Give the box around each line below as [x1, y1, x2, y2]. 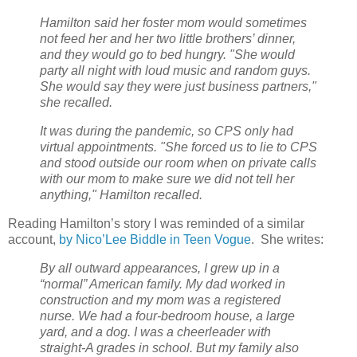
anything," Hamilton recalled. [40, 188, 202, 202]
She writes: [261, 232, 327, 246]
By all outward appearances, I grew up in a [40, 261, 280, 275]
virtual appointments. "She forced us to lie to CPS [40, 140, 317, 154]
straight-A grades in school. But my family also [40, 340, 299, 355]
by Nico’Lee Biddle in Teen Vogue [59, 232, 251, 246]
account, [8, 232, 59, 246]
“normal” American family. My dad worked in [40, 277, 285, 291]
